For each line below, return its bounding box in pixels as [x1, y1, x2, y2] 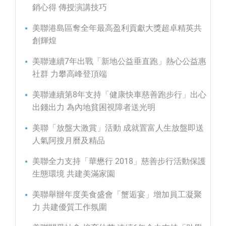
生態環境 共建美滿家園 [32, 169, 115, 179]
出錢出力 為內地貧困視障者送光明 [32, 102, 155, 112]
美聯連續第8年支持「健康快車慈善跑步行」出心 [32, 90, 206, 100]
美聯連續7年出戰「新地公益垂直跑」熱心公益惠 [32, 56, 206, 67]
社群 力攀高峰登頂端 [32, 69, 107, 79]
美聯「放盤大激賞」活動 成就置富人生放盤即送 [32, 123, 204, 133]
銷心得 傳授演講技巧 [32, 3, 107, 13]
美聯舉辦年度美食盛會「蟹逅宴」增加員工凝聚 [32, 190, 202, 200]
